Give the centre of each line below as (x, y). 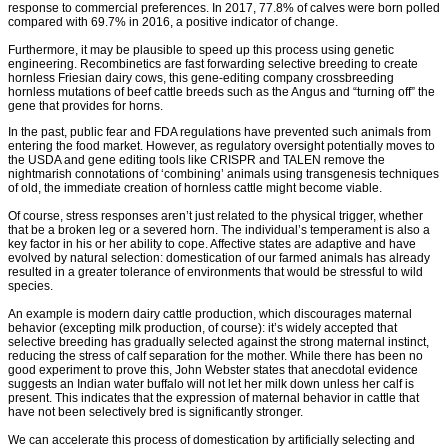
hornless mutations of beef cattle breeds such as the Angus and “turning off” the (221, 92)
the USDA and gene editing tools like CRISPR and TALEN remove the (196, 160)
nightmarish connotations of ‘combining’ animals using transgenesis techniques (223, 174)
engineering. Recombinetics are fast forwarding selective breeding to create (213, 64)
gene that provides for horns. (85, 106)
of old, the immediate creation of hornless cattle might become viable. (195, 188)
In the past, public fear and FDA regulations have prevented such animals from (219, 132)
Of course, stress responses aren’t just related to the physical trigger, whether (215, 216)
